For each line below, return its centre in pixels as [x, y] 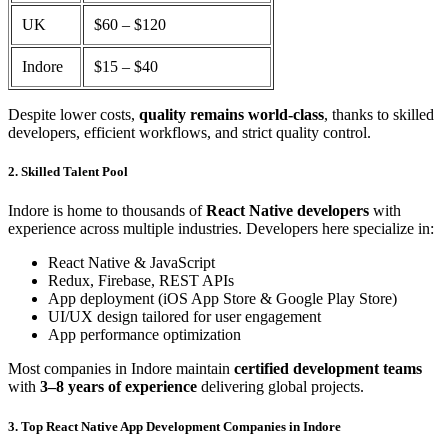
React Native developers [289, 211]
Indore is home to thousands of [107, 211]
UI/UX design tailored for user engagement [184, 317]
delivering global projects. [282, 387]
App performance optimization [144, 335]
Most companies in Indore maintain [121, 369]
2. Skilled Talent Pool [68, 172]
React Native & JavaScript [131, 263]
